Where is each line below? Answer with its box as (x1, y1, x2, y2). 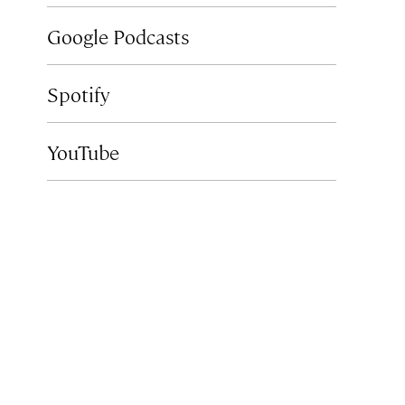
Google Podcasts (47, 23, 189, 49)
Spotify (47, 80, 110, 107)
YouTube (47, 138, 119, 165)
